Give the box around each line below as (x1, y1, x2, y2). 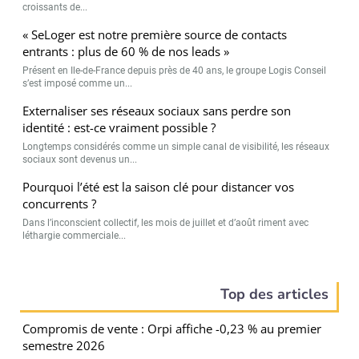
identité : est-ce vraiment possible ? (22, 119, 216, 135)
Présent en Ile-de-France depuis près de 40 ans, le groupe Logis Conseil (22, 64, 327, 76)
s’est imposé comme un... (22, 77, 133, 89)
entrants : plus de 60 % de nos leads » (22, 42, 230, 59)
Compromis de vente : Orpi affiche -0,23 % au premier (22, 320, 322, 337)
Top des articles (220, 284, 329, 304)
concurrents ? (22, 195, 97, 212)
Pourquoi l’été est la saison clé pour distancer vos (22, 178, 295, 195)
